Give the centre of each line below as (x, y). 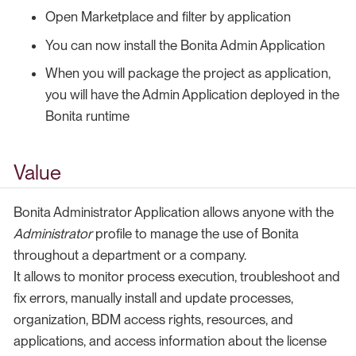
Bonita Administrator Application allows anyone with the (174, 212)
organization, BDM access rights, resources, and (153, 319)
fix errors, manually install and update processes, (153, 298)
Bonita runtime (87, 116)
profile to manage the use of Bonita (195, 233)
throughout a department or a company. (130, 255)
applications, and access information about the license (170, 341)
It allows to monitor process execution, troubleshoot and (177, 276)
